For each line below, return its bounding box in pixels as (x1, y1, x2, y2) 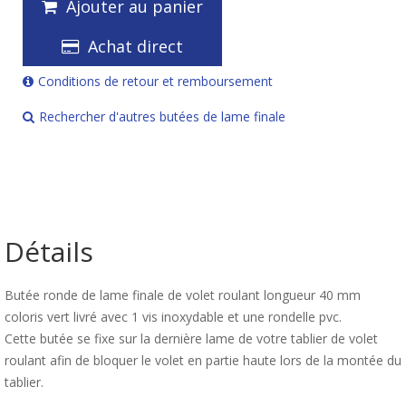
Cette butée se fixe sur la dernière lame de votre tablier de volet (5, 330, 378, 347)
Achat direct (88, 35, 183, 57)
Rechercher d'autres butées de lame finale (39, 108, 285, 125)
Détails (5, 233, 93, 270)
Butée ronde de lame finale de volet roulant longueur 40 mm (5, 286, 361, 304)
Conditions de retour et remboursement (38, 72, 273, 90)
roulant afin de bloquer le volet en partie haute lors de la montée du (5, 352, 401, 369)
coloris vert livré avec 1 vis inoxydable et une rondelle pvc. (5, 308, 342, 325)
